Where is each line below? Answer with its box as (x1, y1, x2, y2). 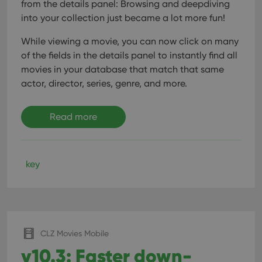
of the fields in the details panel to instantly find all (21, 50, 237, 61)
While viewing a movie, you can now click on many (21, 36, 239, 47)
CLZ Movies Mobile (40, 228, 109, 238)
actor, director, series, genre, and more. (21, 78, 187, 89)
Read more (50, 111, 97, 122)
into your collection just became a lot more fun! (21, 12, 225, 23)
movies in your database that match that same (21, 64, 224, 75)
